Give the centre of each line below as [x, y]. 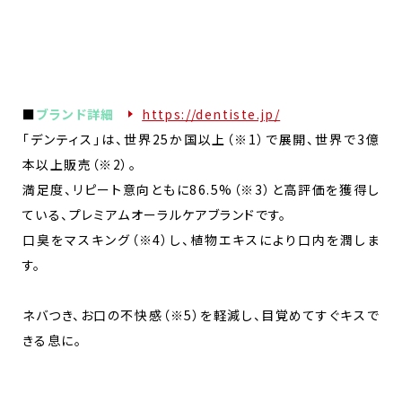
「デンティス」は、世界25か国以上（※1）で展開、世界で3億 [201, 139]
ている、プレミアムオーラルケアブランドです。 [155, 214]
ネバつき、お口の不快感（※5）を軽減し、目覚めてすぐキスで [201, 315]
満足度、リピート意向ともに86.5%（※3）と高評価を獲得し [201, 189]
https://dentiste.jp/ [211, 114]
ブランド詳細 [83, 114]
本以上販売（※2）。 [80, 164]
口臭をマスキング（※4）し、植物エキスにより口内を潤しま [201, 239]
